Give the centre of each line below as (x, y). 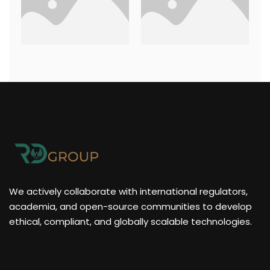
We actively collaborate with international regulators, (128, 191)
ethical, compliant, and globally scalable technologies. (130, 221)
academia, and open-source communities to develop (130, 206)
